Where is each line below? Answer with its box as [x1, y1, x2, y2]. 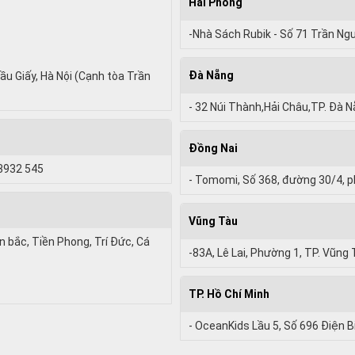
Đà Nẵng [188, 68, 234, 82]
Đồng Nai [188, 141, 238, 155]
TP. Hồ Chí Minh [188, 287, 269, 300]
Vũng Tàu [188, 214, 238, 227]
